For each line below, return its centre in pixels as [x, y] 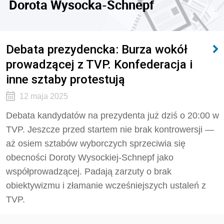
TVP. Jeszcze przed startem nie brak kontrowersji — [110, 129]
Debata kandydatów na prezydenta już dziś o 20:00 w [112, 115]
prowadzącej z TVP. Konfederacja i [99, 64]
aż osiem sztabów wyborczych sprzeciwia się [96, 143]
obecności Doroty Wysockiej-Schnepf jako [90, 157]
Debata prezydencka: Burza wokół [97, 49]
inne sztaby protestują [65, 79]
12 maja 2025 [43, 96]
